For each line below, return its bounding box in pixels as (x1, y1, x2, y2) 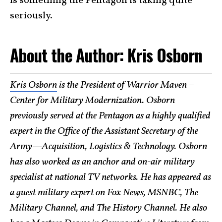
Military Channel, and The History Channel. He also (10, 201, 207, 215)
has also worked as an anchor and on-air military (10, 155, 195, 169)
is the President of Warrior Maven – (57, 78, 194, 92)
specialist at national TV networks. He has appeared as (10, 170, 211, 184)
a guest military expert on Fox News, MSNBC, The (10, 186, 198, 200)
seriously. (10, 8, 53, 23)
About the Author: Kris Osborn (10, 42, 203, 67)
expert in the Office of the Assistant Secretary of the (10, 124, 198, 138)
